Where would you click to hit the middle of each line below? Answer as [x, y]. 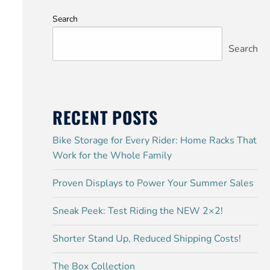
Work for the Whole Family [112, 155]
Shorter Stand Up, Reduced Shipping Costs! [146, 239]
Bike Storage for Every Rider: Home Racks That [154, 140]
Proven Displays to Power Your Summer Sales [153, 183]
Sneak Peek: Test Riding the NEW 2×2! [137, 211]
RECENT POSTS [105, 117]
